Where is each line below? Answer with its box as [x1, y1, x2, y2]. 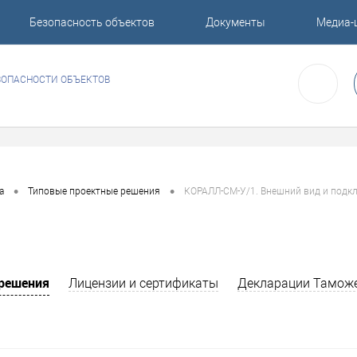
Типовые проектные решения [28, 186, 160, 198]
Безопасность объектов [29, 16, 155, 29]
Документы [205, 16, 265, 29]
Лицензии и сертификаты [69, 276, 218, 291]
